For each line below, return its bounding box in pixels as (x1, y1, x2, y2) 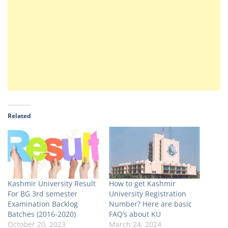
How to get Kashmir (109, 179, 176, 189)
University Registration (109, 189, 186, 199)
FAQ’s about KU (109, 209, 161, 219)
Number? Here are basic (109, 199, 192, 209)
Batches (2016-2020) (8, 209, 76, 219)
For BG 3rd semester (8, 189, 77, 199)
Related (8, 111, 31, 121)
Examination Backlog (8, 199, 78, 209)
